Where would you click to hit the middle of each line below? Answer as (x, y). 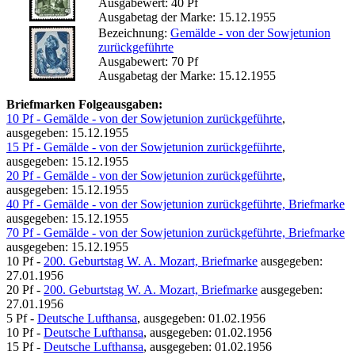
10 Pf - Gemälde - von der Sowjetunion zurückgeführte (144, 118)
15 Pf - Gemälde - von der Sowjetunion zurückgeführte (144, 147)
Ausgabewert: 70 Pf (148, 61)
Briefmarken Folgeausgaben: (84, 104)
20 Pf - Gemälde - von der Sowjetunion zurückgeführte (144, 175)
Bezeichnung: (134, 32)
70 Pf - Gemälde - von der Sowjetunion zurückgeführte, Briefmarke (176, 232)
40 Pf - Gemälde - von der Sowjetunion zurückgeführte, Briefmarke (176, 204)
